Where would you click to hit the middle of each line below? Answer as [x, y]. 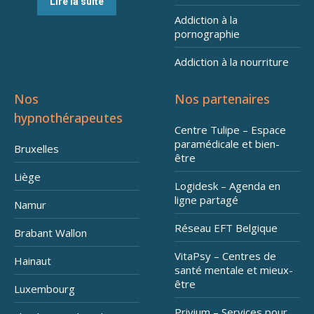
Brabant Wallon [50, 233]
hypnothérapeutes [68, 118]
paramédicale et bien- [227, 144]
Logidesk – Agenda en [227, 186]
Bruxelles [36, 149]
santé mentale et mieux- [234, 270]
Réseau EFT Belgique [226, 228]
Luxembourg [45, 289]
